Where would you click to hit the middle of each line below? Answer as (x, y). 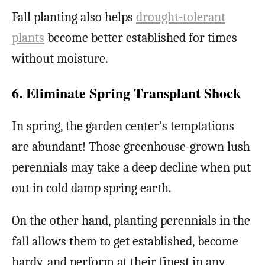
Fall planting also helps (74, 17)
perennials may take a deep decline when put (131, 168)
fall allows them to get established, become (125, 242)
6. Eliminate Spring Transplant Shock (126, 93)
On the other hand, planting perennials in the (131, 221)
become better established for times (141, 38)
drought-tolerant (181, 17)
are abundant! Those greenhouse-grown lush (131, 147)
